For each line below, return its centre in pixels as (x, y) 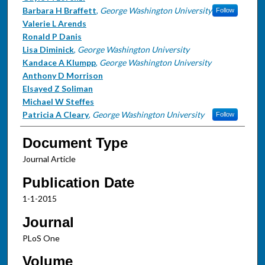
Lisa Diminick (48, 49)
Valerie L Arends (54, 23)
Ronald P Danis (52, 36)
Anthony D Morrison (62, 75)
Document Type (75, 143)
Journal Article (49, 159)
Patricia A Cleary (55, 114)
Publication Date (78, 182)
